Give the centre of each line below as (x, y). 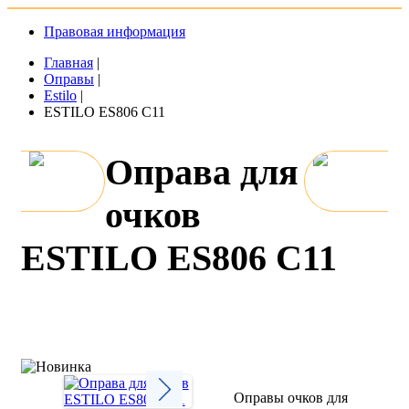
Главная (68, 63)
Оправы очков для (291, 398)
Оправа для (202, 173)
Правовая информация (115, 31)
